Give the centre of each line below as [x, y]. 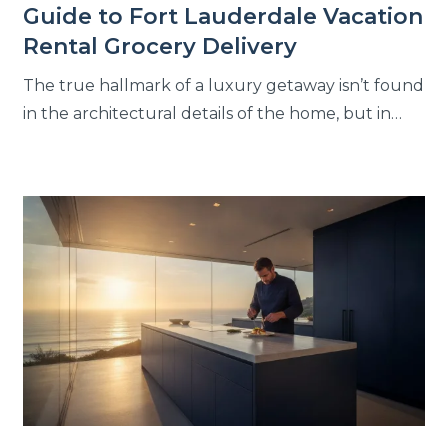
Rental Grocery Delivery [160, 47]
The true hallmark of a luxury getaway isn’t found [224, 86]
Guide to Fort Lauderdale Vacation [223, 17]
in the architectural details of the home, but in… [213, 114]
